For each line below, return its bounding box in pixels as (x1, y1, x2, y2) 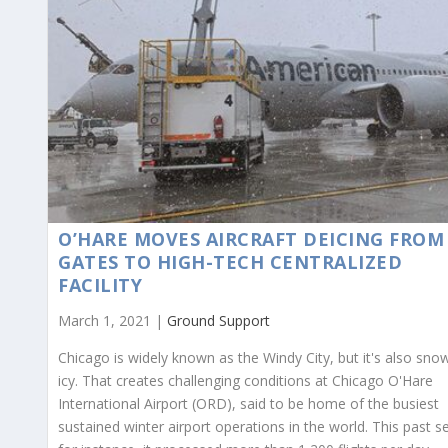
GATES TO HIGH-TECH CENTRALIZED (58, 250, 402, 275)
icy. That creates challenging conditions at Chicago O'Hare (58, 371, 433, 391)
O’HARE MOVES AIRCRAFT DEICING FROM (58, 227, 444, 252)
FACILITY (58, 273, 142, 298)
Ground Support (167, 311, 270, 331)
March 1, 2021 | (58, 311, 167, 331)
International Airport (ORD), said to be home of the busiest (58, 394, 439, 414)
